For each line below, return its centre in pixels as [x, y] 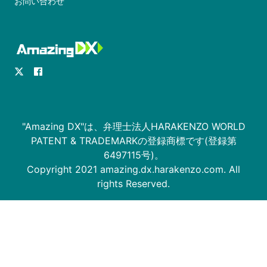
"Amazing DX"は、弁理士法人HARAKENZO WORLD [133, 126]
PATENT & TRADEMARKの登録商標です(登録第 [133, 140]
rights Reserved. [133, 183]
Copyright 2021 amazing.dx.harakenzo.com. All [133, 169]
